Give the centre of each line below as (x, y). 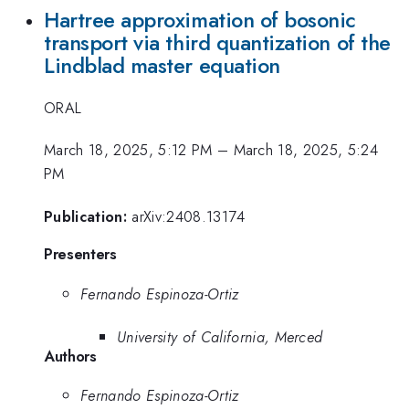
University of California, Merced (220, 336)
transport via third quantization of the (217, 42)
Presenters (80, 254)
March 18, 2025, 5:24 (306, 150)
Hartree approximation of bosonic (200, 20)
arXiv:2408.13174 (189, 216)
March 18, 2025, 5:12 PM (128, 150)
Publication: (85, 216)
